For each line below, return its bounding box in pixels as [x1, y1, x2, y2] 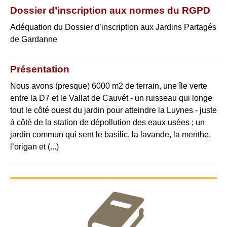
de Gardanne [10, 35, 57, 44]
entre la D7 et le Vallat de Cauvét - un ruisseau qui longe [10, 93, 212, 102]
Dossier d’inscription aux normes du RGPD [10, 5, 210, 16]
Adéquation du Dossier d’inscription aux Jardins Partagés [10, 23, 216, 32]
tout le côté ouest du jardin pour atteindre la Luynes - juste [10, 105, 217, 115]
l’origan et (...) [10, 142, 59, 151]
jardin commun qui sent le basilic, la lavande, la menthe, [10, 130, 211, 139]
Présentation [10, 63, 69, 74]
